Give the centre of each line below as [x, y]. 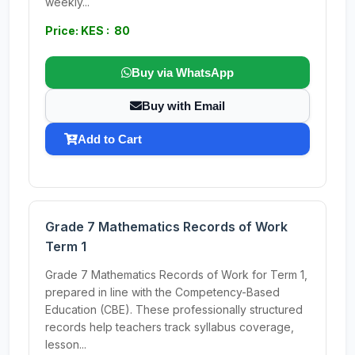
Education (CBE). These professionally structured [174, 309]
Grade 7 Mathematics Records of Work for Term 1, [176, 275]
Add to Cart [110, 139]
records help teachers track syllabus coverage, [170, 327]
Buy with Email [183, 106]
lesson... [66, 344]
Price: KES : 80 [88, 31]
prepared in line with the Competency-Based [162, 292]
